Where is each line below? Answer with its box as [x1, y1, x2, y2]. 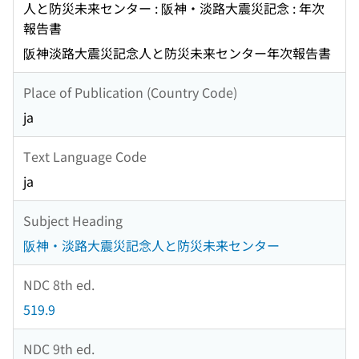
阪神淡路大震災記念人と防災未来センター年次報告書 [23, 43, 331, 63]
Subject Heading [23, 210, 123, 230]
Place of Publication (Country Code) [23, 82, 237, 102]
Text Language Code [23, 146, 147, 166]
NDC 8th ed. [23, 274, 95, 294]
